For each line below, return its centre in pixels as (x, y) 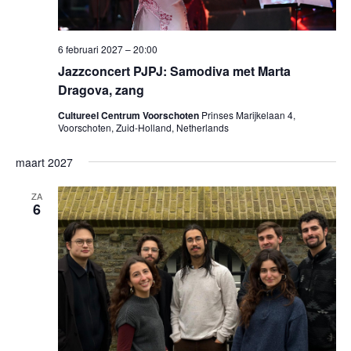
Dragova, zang (101, 89)
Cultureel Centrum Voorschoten (129, 115)
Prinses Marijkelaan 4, (248, 114)
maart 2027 (44, 162)
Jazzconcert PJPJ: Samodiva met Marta (174, 71)
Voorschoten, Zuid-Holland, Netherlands (143, 127)
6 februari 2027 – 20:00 (107, 49)
